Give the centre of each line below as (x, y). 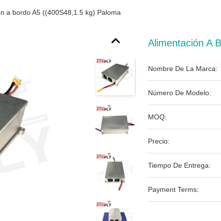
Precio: (159, 141)
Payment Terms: (173, 189)
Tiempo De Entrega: (179, 165)
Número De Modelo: (180, 93)
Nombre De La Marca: (183, 69)
